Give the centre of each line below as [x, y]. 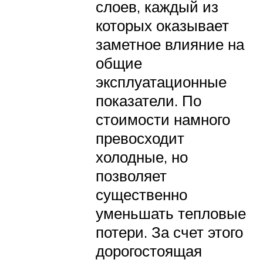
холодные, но [142, 157]
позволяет [131, 176]
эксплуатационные [161, 82]
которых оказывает [162, 26]
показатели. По [149, 101]
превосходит [140, 138]
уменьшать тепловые [171, 213]
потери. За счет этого [169, 232]
